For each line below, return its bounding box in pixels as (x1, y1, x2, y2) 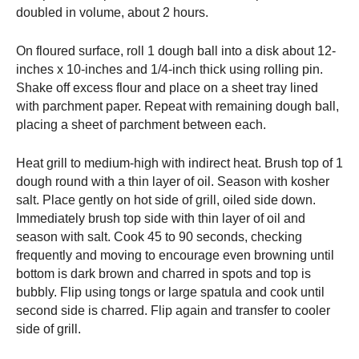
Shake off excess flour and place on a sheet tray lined (16, 81, 318, 95)
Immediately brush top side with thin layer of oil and (16, 212, 305, 226)
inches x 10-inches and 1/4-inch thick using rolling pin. (16, 63, 323, 77)
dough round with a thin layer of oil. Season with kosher (16, 175, 329, 189)
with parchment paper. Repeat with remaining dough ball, (16, 99, 339, 114)
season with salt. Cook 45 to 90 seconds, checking (16, 230, 302, 244)
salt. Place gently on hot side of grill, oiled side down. (16, 193, 316, 208)
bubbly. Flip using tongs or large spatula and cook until (16, 285, 325, 300)
